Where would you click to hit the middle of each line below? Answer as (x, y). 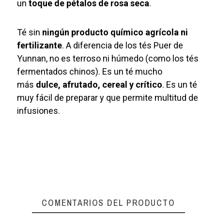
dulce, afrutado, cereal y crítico (99, 84)
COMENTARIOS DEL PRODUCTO (108, 202)
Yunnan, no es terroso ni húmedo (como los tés (108, 58)
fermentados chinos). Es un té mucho (90, 71)
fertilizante (40, 45)
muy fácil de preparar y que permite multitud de (108, 97)
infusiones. (39, 110)
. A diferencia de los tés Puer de (123, 45)
